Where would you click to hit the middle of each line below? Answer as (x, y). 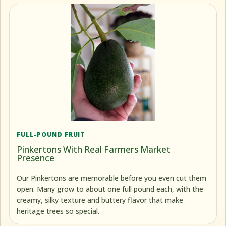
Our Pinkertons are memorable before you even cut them (112, 178)
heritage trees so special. (58, 211)
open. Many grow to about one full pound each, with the (110, 189)
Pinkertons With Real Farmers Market (94, 149)
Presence (36, 158)
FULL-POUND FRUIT (51, 134)
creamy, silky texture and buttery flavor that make (100, 200)
